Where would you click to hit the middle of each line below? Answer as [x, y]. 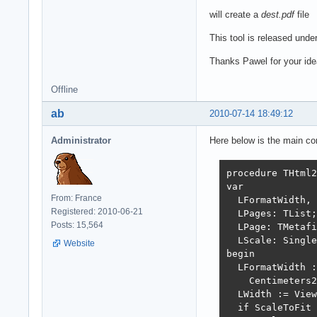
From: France [76, 198]
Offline [64, 89]
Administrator [81, 140]
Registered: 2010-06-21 [97, 211]
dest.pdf [278, 14]
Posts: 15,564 [77, 225]
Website [79, 243]
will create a [235, 14]
